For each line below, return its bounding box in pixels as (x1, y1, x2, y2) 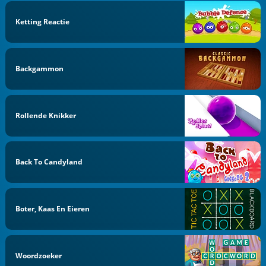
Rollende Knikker (15, 110, 77, 121)
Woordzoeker (15, 250, 62, 261)
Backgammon (15, 63, 64, 74)
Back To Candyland (15, 157, 83, 167)
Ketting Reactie (15, 17, 70, 27)
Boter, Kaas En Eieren (15, 204, 90, 214)
